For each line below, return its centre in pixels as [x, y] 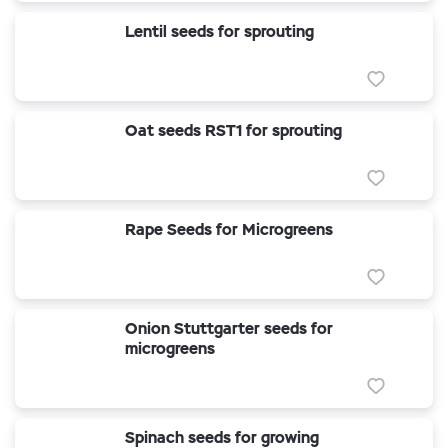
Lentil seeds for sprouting [219, 31]
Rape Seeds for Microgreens [229, 229]
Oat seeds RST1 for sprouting [233, 130]
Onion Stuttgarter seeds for [229, 328]
